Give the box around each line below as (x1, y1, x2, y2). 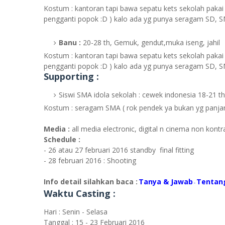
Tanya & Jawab (139, 177, 193, 186)
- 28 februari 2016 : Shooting (44, 156, 136, 165)
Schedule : (44, 135, 80, 144)
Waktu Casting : (44, 187, 116, 199)
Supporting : (44, 70, 99, 82)
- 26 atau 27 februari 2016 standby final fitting (44, 145, 194, 155)
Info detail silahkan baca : (44, 177, 138, 186)
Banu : (59, 38, 81, 47)
